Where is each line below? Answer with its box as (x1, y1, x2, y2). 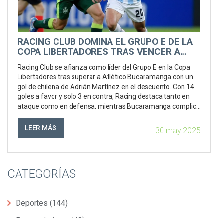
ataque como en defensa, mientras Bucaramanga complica (18, 102, 200, 110)
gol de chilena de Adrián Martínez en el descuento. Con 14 (18, 83, 194, 91)
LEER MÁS (25, 124, 56, 132)
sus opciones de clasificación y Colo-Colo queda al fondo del (18, 112, 200, 120)
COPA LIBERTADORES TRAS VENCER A (18, 46, 180, 57)
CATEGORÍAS (7, 167, 76, 181)
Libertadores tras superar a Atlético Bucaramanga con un (18, 73, 193, 81)
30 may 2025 (155, 126, 200, 135)
